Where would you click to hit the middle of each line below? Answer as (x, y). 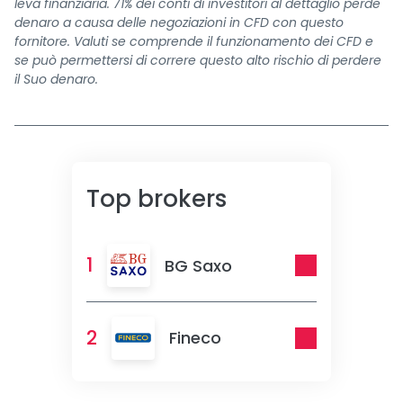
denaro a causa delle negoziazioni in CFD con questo (179, 22)
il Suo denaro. (56, 79)
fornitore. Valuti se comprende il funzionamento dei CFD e (194, 41)
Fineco (195, 338)
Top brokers (157, 199)
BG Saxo (198, 265)
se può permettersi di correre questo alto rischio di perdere (198, 60)
